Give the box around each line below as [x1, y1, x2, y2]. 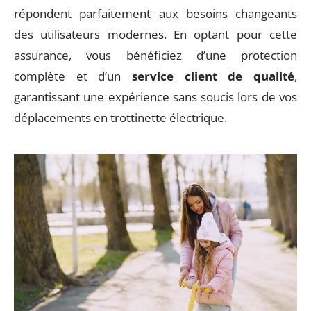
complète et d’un [14, 67, 132, 84]
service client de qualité [132, 67, 294, 84]
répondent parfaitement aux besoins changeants [14, 5, 297, 22]
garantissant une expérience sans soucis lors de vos [14, 88, 297, 105]
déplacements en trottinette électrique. [14, 109, 227, 126]
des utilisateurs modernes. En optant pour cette [14, 26, 297, 42]
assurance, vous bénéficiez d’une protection [14, 47, 297, 63]
